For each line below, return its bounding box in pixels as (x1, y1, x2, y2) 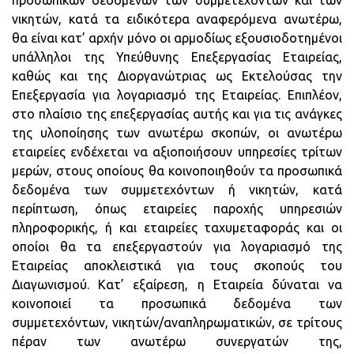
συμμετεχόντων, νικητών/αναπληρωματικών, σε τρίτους (12, 315, 342, 330)
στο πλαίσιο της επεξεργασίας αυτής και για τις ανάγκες (12, 107, 342, 121)
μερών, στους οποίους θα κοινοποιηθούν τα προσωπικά (12, 164, 342, 178)
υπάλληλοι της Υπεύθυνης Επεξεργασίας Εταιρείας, (12, 50, 342, 64)
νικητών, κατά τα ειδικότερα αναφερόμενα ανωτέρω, (12, 12, 342, 26)
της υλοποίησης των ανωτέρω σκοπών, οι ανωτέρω (12, 126, 342, 140)
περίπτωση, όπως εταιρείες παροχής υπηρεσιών (12, 201, 342, 216)
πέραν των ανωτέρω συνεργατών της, (12, 334, 342, 348)
